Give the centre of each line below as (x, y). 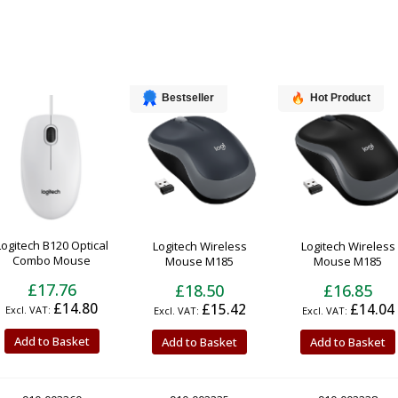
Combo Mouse (52, 260)
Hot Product (340, 98)
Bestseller (188, 98)
